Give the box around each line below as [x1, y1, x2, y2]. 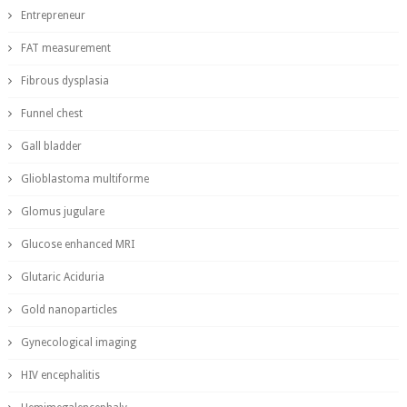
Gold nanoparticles [20, 303, 117, 316]
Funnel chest [20, 107, 83, 120]
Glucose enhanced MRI [20, 238, 134, 251]
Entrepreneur [20, 9, 85, 22]
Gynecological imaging [20, 336, 136, 349]
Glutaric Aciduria [20, 271, 104, 283]
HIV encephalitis [20, 369, 100, 382]
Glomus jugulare [20, 205, 104, 218]
